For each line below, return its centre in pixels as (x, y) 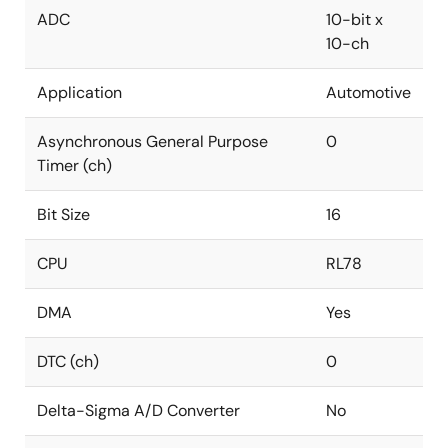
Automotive (368, 92)
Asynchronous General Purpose (152, 141)
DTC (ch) (68, 361)
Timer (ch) (74, 165)
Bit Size (63, 214)
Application (79, 92)
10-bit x (354, 19)
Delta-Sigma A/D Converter (138, 410)
